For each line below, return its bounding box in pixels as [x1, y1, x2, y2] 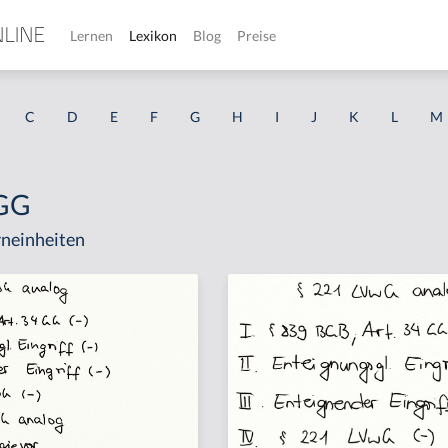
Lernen [70, 26, 113, 44]
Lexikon [129, 26, 177, 44]
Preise [237, 26, 276, 44]
